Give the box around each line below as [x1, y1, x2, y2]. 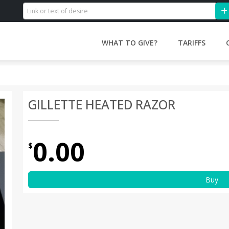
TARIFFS [177, 37, 205, 48]
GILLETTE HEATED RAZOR [28, 96, 175, 113]
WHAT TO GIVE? [101, 37, 157, 48]
